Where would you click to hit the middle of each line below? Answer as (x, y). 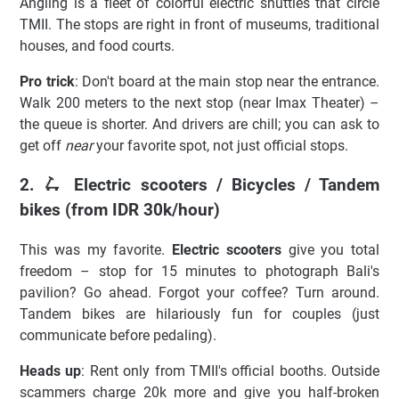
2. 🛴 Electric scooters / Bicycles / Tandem (199, 186)
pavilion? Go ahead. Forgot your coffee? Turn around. (199, 293)
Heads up (51, 371)
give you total (330, 250)
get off (42, 145)
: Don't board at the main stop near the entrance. (227, 81)
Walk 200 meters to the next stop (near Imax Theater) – (199, 102)
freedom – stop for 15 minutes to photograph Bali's (199, 272)
